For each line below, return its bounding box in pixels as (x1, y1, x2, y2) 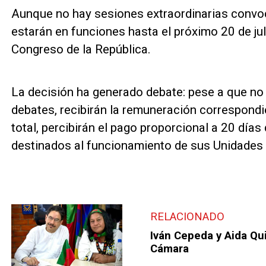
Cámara (150, 242, 189, 255)
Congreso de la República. (11, 42, 151, 56)
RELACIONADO (150, 210, 225, 223)
